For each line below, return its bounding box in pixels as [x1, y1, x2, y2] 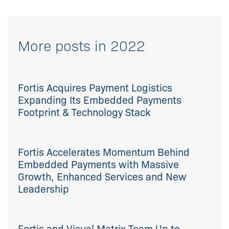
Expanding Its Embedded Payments [18, 93, 181, 106]
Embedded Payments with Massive [18, 157, 179, 171]
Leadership [18, 181, 69, 195]
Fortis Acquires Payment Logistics [18, 80, 172, 94]
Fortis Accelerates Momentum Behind [18, 145, 190, 158]
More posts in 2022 [18, 36, 145, 54]
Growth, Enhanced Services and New [18, 169, 187, 183]
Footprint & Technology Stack [18, 105, 151, 119]
